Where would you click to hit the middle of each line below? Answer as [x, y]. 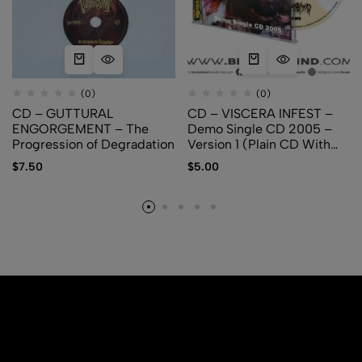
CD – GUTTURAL [63, 113]
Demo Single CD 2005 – [259, 128]
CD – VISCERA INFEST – [260, 113]
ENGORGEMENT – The [80, 128]
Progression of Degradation [93, 144]
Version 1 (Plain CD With [259, 144]
